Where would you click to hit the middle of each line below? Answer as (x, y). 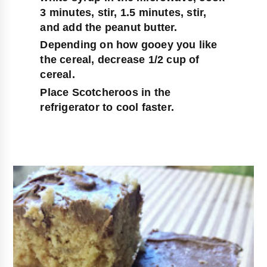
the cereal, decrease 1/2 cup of (120, 60)
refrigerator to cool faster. (107, 107)
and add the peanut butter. (109, 27)
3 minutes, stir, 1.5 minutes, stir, (123, 12)
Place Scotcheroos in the (105, 92)
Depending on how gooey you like (129, 45)
